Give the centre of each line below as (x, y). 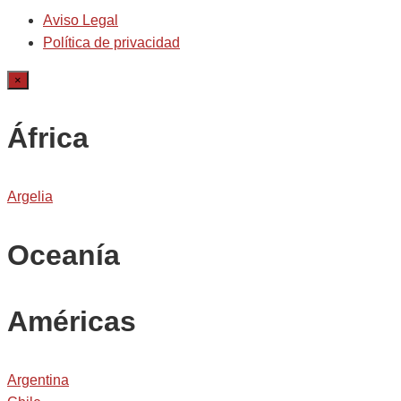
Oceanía (64, 256)
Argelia (30, 197)
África (48, 138)
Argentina (38, 380)
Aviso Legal (81, 21)
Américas (72, 322)
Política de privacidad (111, 43)
